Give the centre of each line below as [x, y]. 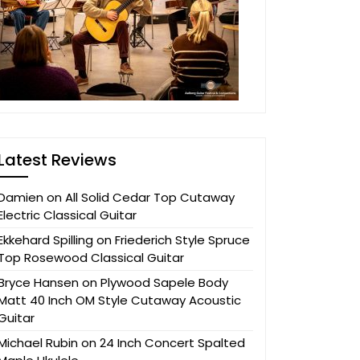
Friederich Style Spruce [182, 239]
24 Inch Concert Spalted [172, 342]
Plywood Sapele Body [164, 282]
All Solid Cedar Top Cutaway [150, 197]
